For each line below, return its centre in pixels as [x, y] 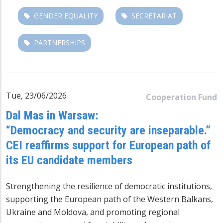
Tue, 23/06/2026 [36, 95]
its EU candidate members [69, 160]
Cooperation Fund [181, 97]
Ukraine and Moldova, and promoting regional [93, 212]
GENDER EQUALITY [66, 15]
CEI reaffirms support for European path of [108, 145]
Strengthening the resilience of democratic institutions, [109, 186]
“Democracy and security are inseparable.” [108, 130]
